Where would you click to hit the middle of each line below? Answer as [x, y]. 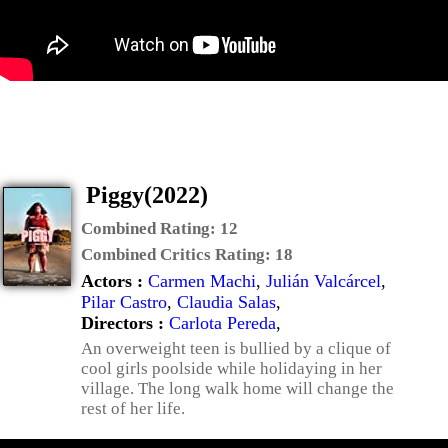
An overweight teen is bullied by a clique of [236, 348]
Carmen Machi [202, 281]
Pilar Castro [124, 302]
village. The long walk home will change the [237, 388]
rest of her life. [133, 408]
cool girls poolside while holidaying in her [231, 368]
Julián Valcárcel [323, 281]
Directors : [125, 323]
